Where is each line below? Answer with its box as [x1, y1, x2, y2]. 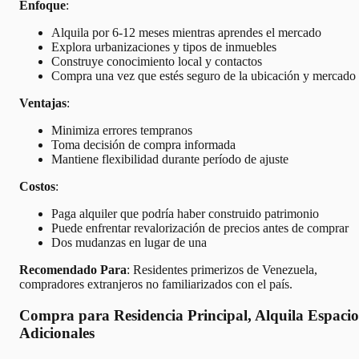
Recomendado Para [19, 263, 127, 277]
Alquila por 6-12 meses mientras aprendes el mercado [51, 26, 321, 40]
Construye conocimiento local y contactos [51, 54, 262, 69]
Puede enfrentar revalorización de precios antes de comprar [51, 221, 349, 236]
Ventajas [19, 96, 67, 111]
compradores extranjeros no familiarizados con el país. [19, 277, 292, 292]
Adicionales [19, 325, 95, 341]
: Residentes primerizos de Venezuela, [127, 263, 317, 277]
